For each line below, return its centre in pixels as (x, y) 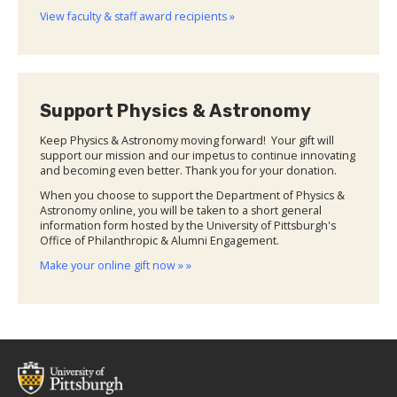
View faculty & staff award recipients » (137, 17)
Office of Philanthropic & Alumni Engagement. (160, 241)
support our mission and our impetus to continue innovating (198, 156)
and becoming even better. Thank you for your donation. (188, 171)
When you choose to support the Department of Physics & (192, 196)
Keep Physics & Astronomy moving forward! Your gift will (187, 141)
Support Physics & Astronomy (176, 111)
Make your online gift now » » (116, 266)
